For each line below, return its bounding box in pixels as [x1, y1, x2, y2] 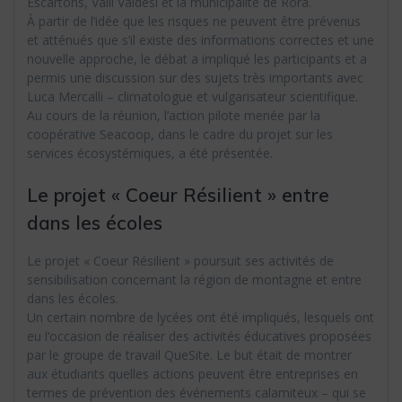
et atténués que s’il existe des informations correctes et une [27, 31, 374, 49]
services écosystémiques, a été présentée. [27, 144, 273, 162]
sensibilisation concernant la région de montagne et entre [27, 271, 362, 289]
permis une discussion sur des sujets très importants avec [27, 69, 363, 87]
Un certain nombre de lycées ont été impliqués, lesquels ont [27, 309, 374, 327]
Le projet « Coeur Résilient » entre [27, 183, 329, 207]
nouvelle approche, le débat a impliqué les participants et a [27, 50, 367, 68]
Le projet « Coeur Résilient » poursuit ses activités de [27, 252, 334, 270]
